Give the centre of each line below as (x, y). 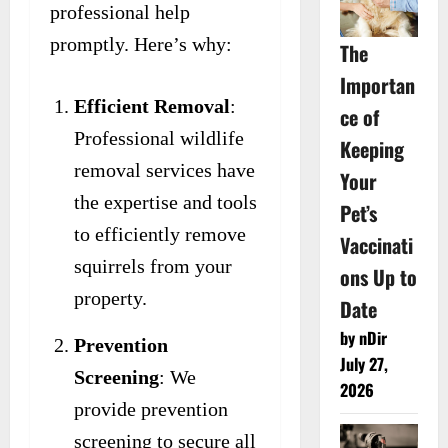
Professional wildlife (159, 137)
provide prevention (151, 408)
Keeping (371, 148)
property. (110, 297)
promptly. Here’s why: (141, 43)
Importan (377, 84)
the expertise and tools (165, 201)
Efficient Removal (152, 105)
